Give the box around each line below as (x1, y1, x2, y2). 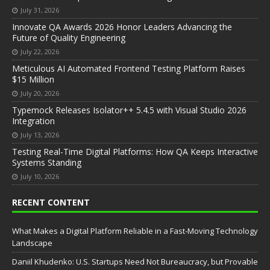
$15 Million (12, 74, 54, 86)
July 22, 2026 (20, 47, 59, 57)
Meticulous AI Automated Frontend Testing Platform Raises (12, 63, 245, 75)
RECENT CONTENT (12, 196, 90, 209)
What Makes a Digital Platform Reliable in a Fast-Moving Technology (12, 225, 258, 237)
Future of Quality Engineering (12, 32, 125, 44)
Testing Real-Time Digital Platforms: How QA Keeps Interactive (12, 146, 258, 158)
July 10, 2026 (20, 172, 59, 181)
